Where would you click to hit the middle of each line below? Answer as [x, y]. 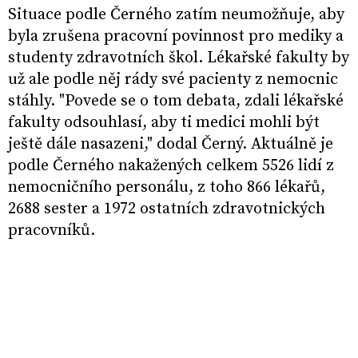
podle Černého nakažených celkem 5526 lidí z [171, 166]
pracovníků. [52, 231]
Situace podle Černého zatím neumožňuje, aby [176, 15]
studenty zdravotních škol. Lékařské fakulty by [179, 58]
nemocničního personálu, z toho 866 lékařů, [167, 188]
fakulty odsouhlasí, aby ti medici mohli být [164, 123]
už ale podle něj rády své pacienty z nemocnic [173, 80]
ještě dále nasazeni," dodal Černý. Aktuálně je [171, 145]
